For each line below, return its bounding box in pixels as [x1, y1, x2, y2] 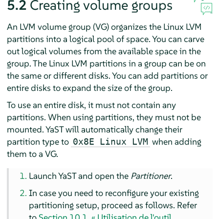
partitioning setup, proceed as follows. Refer [29, 199, 197, 211]
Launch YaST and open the [29, 170, 131, 182]
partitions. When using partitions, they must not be [6, 111, 201, 123]
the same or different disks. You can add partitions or [6, 70, 208, 82]
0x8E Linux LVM [72, 136, 148, 147]
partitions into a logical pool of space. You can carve [6, 33, 204, 45]
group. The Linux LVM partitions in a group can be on [6, 58, 206, 69]
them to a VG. [6, 148, 58, 160]
